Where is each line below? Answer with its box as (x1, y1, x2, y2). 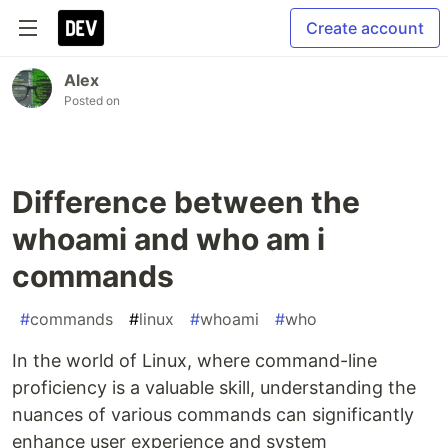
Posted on (64, 93, 120, 108)
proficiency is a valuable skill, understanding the (12, 377, 416, 398)
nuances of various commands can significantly (12, 404, 414, 425)
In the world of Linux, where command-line (12, 350, 377, 371)
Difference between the (12, 184, 360, 220)
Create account (306, 18, 424, 38)
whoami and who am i (12, 221, 325, 257)
